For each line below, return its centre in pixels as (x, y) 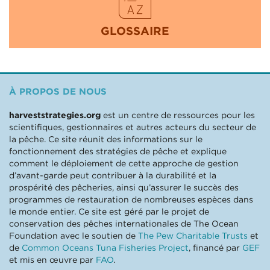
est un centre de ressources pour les (178, 115)
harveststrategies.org (55, 115)
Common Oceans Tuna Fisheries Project (105, 247)
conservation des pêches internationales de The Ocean (124, 223)
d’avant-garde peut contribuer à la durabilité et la (113, 175)
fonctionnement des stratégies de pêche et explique (118, 151)
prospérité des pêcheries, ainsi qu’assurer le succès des (124, 187)
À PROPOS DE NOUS (58, 91)
